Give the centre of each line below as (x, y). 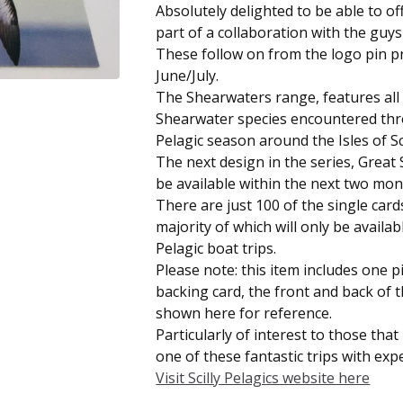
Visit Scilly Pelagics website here (263, 378)
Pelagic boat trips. (216, 248)
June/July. (188, 76)
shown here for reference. (244, 313)
